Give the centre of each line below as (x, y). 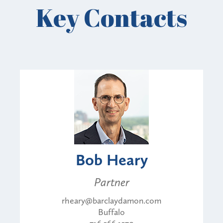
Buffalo (111, 212)
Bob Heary (111, 160)
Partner (111, 182)
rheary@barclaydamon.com (111, 200)
